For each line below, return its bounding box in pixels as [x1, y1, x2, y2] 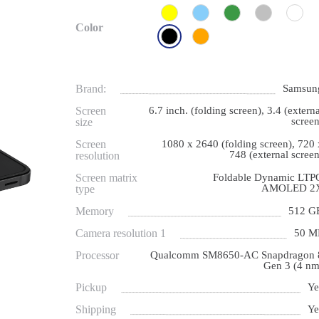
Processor [75, 249, 120, 262]
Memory [75, 205, 115, 218]
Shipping [75, 303, 117, 316]
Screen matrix [75, 172, 138, 184]
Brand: [75, 83, 107, 95]
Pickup [75, 281, 108, 294]
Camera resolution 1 [75, 227, 167, 240]
